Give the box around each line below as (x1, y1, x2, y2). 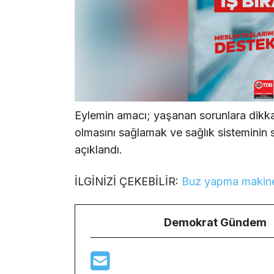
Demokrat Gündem (164, 216, 267, 229)
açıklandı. (75, 143, 122, 157)
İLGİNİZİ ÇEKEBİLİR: (75, 174, 182, 188)
